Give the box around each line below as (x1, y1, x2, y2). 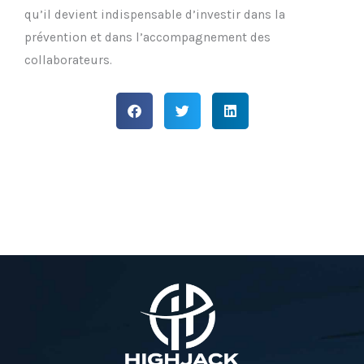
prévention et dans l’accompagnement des (24, 30, 271, 45)
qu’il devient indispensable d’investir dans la (24, 7, 285, 23)
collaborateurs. (24, 53, 112, 68)
